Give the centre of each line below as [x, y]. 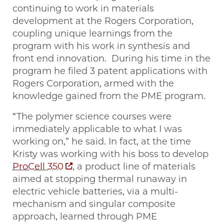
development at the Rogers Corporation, [103, 21]
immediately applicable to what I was [97, 129]
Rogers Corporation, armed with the [93, 84]
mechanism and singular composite [94, 204]
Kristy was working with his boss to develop [110, 154]
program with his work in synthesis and [101, 46]
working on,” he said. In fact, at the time [102, 142]
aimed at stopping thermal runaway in [100, 179]
